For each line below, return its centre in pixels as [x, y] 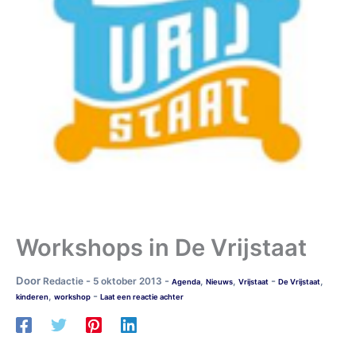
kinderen [32, 296]
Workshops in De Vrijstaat [161, 247]
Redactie [64, 281]
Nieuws [219, 281]
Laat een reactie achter [142, 296]
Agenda [186, 281]
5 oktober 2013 [129, 281]
